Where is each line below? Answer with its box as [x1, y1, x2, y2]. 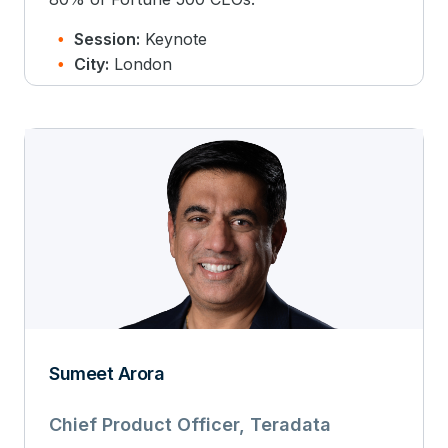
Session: [74, 29, 140, 49]
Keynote [140, 29, 207, 49]
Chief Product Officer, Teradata [49, 413, 331, 435]
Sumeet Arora [49, 362, 164, 384]
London [109, 54, 172, 74]
